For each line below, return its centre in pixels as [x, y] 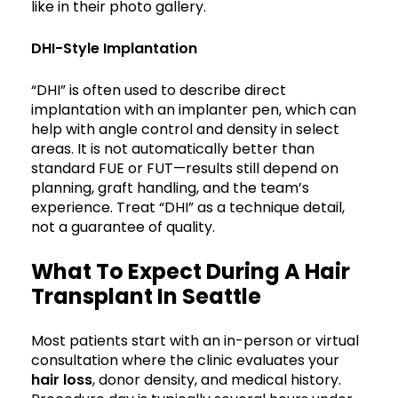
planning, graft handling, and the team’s [170, 187]
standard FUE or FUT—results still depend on [185, 168]
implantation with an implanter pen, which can [194, 109]
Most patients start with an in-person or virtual [195, 340]
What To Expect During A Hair [191, 271]
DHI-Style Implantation [114, 48]
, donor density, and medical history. [217, 379]
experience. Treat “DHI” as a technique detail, [188, 207]
